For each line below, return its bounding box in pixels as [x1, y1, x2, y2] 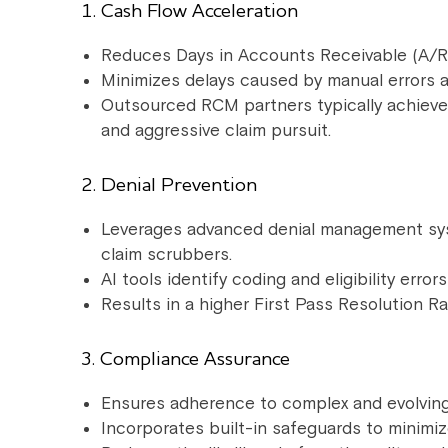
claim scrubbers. [101, 243, 232, 266]
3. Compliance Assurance [81, 349, 290, 370]
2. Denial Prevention [81, 175, 257, 196]
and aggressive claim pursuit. [101, 119, 331, 142]
